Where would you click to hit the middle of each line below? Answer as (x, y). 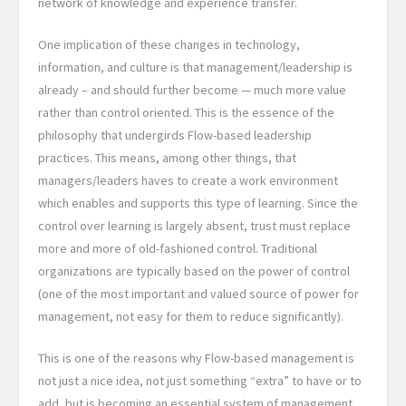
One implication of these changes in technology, (169, 44)
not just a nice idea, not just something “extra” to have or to (200, 380)
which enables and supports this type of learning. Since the (198, 203)
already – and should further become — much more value (192, 89)
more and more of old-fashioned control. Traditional (178, 248)
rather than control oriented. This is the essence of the (186, 112)
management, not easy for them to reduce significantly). (191, 316)
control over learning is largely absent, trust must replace (194, 225)
